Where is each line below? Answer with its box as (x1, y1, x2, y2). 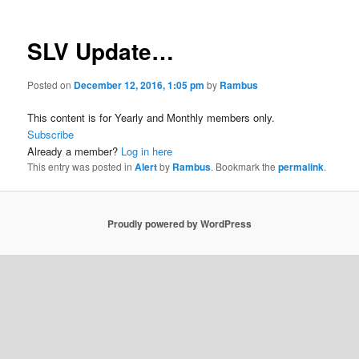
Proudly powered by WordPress (107, 216, 252, 231)
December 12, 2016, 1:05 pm (74, 77, 205, 92)
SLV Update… (27, 34, 175, 68)
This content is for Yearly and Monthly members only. (27, 110, 276, 125)
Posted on (27, 77, 75, 91)
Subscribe (27, 127, 75, 142)
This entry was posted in (27, 159, 135, 173)
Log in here (121, 143, 173, 159)
